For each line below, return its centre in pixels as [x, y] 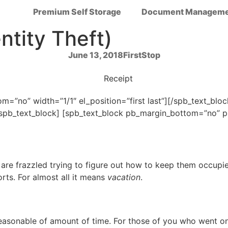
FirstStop [141, 55]
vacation [124, 177]
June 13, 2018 [95, 55]
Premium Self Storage [77, 12]
